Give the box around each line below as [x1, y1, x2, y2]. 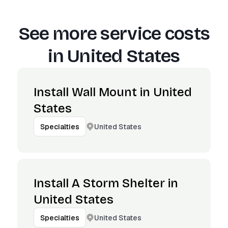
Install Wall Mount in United [34, 85, 192, 99]
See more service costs [18, 23, 210, 45]
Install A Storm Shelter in [34, 176, 178, 190]
